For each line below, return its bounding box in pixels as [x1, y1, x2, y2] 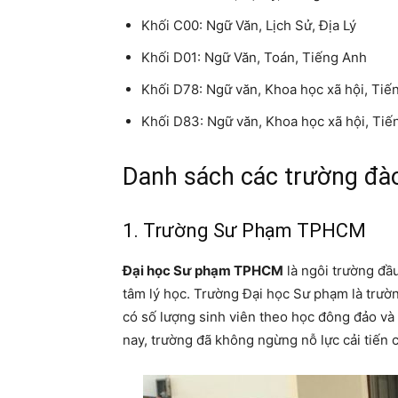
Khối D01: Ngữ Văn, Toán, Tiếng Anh [141, 48, 367, 66]
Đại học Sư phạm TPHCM [123, 261, 283, 279]
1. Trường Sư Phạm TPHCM [123, 219, 366, 242]
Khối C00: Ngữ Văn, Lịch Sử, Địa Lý [141, 16, 356, 34]
